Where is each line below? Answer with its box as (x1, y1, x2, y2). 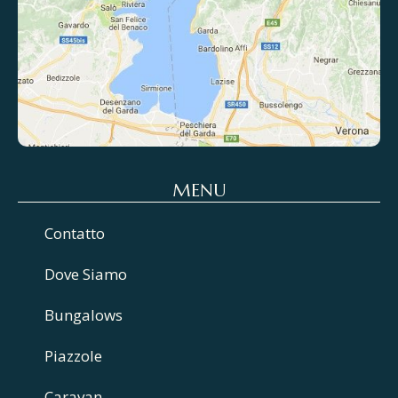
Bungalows (44, 305, 123, 326)
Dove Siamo (44, 264, 127, 285)
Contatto (44, 223, 105, 244)
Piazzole (44, 346, 102, 367)
